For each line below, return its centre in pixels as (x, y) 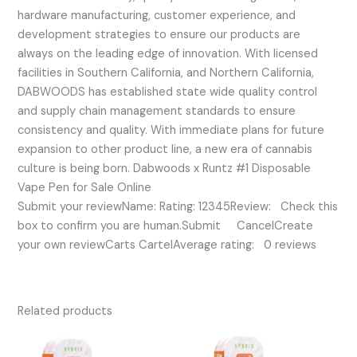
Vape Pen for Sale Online (85, 188)
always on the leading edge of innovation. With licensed (168, 54)
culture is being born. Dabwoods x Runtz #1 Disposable (165, 169)
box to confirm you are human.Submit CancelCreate (166, 226)
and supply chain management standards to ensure (157, 112)
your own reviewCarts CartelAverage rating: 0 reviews (167, 245)
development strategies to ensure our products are (159, 35)
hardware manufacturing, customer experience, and (157, 16)
